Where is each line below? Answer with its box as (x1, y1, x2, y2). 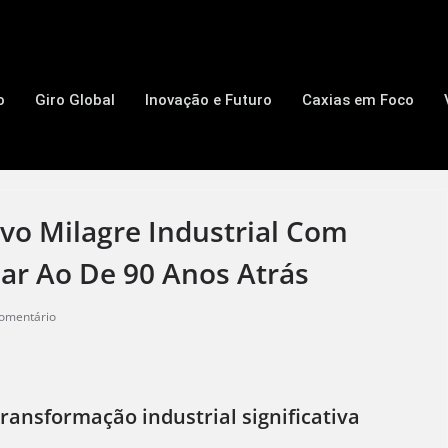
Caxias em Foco (301, 90, 414, 109)
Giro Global (34, 90, 115, 109)
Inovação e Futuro (144, 90, 272, 109)
